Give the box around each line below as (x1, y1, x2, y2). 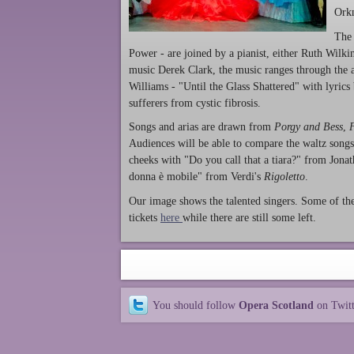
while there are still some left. (183, 212, 316, 224)
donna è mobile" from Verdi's (129, 171, 264, 183)
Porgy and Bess (274, 121, 343, 134)
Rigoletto (264, 171, 305, 183)
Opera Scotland (239, 298, 314, 311)
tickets (129, 212, 160, 224)
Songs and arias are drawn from (129, 121, 274, 134)
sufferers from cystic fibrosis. (129, 96, 261, 109)
